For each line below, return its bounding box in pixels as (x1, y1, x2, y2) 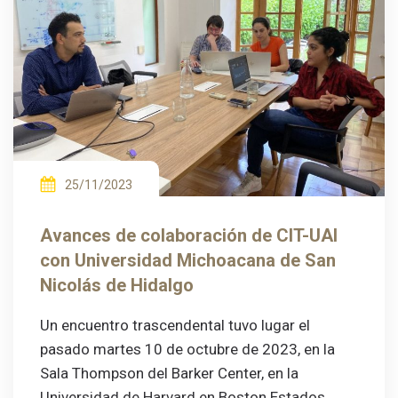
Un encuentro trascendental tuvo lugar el (40, 316, 310, 335)
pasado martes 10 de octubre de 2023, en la (40, 340, 335, 359)
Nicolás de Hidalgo (40, 275, 194, 297)
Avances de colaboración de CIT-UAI (40, 225, 338, 247)
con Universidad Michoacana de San (40, 250, 336, 272)
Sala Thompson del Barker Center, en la (40, 364, 298, 383)
